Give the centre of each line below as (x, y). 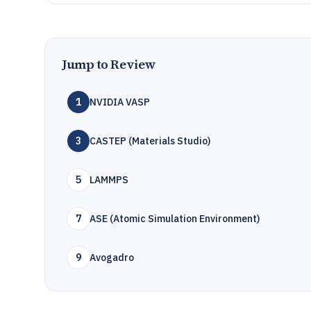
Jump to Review (109, 64)
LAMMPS (109, 180)
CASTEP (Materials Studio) (150, 141)
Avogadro (112, 258)
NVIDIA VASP (120, 102)
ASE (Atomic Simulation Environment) (175, 219)
